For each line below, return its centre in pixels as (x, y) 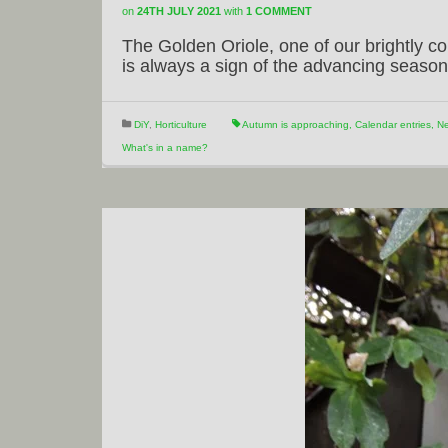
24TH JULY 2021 (179, 11)
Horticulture (181, 124)
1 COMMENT (279, 11)
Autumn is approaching (295, 124)
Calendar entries (393, 124)
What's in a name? (165, 147)
